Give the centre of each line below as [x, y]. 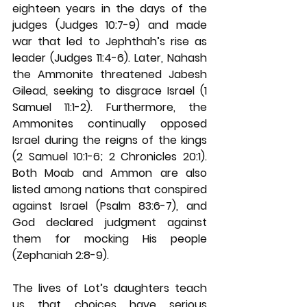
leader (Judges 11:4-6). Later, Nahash [110, 58]
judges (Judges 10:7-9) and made [110, 25]
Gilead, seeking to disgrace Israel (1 [110, 91]
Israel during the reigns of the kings [110, 140]
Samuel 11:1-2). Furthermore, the [110, 107]
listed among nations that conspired [110, 189]
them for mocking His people [110, 239]
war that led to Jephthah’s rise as [110, 41]
